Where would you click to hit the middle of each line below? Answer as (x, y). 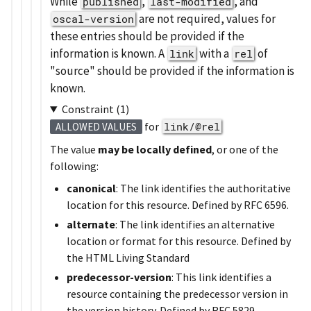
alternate (91, 224)
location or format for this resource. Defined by (179, 241)
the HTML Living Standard (128, 257)
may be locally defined (155, 149)
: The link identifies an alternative (195, 224)
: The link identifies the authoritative (203, 188)
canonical (91, 188)
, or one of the (245, 149)
